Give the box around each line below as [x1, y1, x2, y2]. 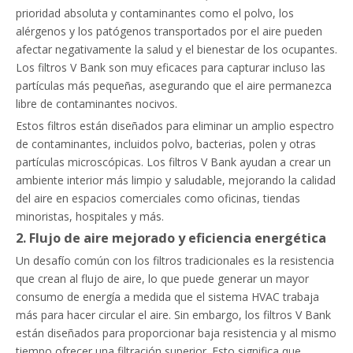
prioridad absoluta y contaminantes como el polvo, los [16, 6, 294, 20]
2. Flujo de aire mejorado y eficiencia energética [16, 229, 326, 247]
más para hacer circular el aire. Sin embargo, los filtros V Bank [16, 307, 331, 322]
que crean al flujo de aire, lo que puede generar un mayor [16, 271, 309, 286]
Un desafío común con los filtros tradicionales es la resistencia [16, 253, 334, 268]
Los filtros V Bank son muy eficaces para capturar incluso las [16, 60, 325, 75]
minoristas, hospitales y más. [16, 209, 164, 224]
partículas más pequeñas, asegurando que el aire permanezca [16, 78, 332, 93]
